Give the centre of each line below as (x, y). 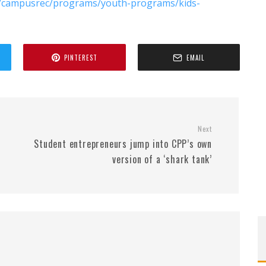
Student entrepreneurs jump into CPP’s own (123, 144)
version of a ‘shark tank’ (162, 159)
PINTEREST (80, 57)
